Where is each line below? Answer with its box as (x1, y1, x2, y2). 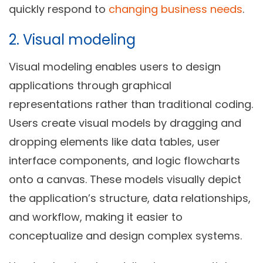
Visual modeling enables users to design (9, 59, 221, 74)
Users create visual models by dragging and (9, 115, 241, 130)
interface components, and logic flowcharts (9, 153, 240, 168)
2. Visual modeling (9, 29, 136, 49)
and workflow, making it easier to (9, 209, 183, 224)
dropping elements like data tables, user (9, 134, 220, 149)
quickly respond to (9, 1, 109, 16)
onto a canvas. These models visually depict (9, 171, 241, 187)
